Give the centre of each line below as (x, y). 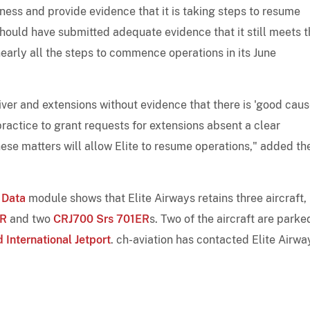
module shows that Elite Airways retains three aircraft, (166, 198)
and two (30, 219)
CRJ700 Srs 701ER (101, 219)
